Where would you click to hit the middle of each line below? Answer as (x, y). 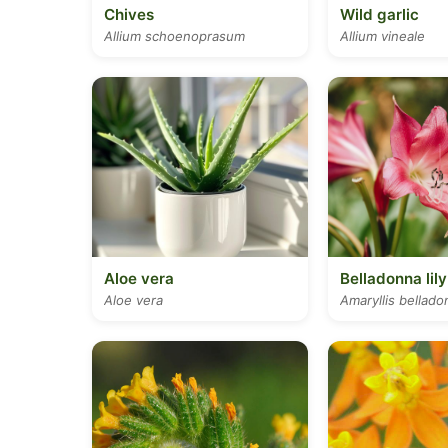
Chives (129, 14)
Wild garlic (379, 14)
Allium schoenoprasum (174, 36)
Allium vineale (382, 36)
